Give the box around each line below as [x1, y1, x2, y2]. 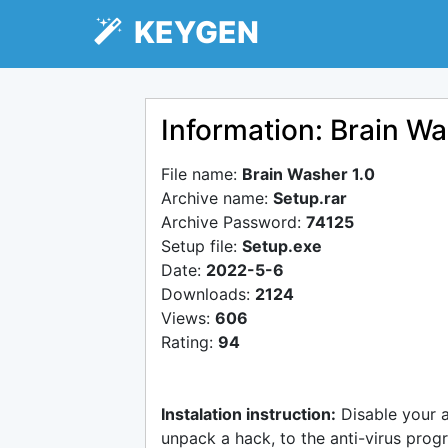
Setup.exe [242, 236, 322, 256]
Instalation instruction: [161, 404, 336, 424]
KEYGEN [122, 14, 260, 50]
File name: [161, 164, 242, 184]
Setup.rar [273, 188, 347, 208]
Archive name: [161, 188, 273, 208]
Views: [161, 308, 215, 328]
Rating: [161, 332, 218, 352]
